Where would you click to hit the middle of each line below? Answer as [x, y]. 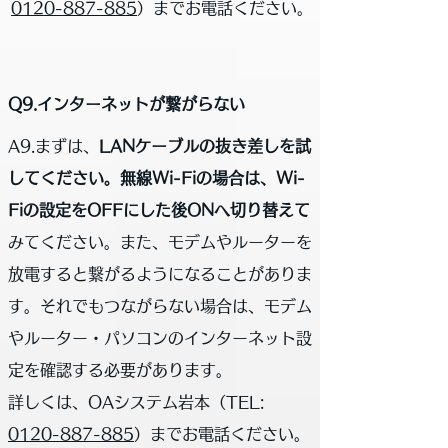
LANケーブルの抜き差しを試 [205, 146]
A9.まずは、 [53, 146]
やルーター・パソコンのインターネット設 [160, 338]
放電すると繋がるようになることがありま [160, 274]
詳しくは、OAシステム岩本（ [117, 402]
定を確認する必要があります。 [120, 370]
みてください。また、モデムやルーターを [160, 242]
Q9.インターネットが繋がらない [126, 104]
